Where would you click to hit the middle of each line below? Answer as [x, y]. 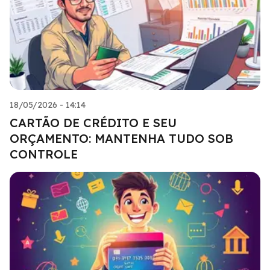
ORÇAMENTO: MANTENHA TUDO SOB [121, 138]
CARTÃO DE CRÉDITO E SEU [93, 122]
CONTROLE [44, 154]
